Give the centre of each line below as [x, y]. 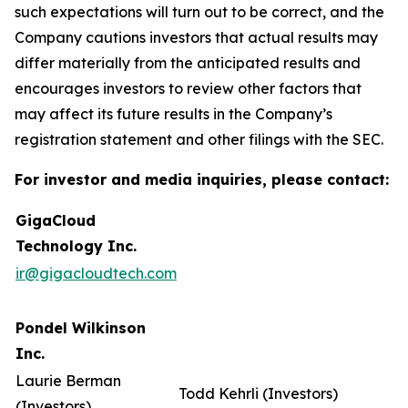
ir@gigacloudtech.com [96, 273]
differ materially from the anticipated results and [188, 63]
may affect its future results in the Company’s [173, 114]
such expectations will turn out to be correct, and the [199, 12]
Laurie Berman [68, 381]
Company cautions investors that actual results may [196, 37]
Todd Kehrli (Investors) [260, 393]
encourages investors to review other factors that [188, 88]
